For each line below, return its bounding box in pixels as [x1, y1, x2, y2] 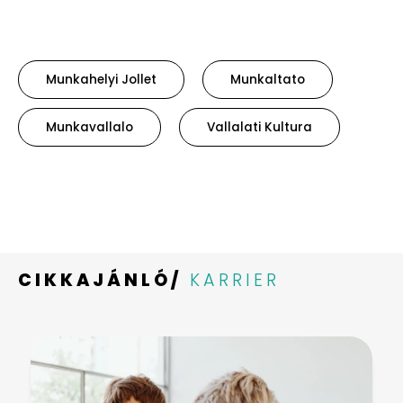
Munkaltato [230, 70, 305, 88]
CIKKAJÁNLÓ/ [18, 267, 182, 292]
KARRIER [190, 267, 280, 292]
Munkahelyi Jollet [46, 70, 157, 88]
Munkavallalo [46, 118, 133, 136]
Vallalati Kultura [207, 118, 312, 136]
